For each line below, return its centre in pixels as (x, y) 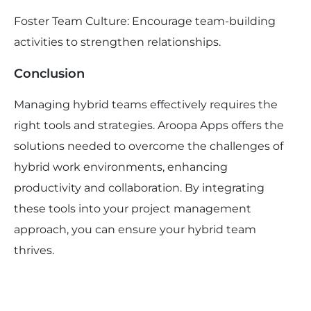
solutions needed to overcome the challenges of (149, 146)
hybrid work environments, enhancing (121, 167)
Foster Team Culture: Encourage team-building (145, 22)
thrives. (34, 251)
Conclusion (49, 74)
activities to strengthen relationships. (117, 42)
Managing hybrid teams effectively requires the (146, 105)
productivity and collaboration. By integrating (139, 188)
